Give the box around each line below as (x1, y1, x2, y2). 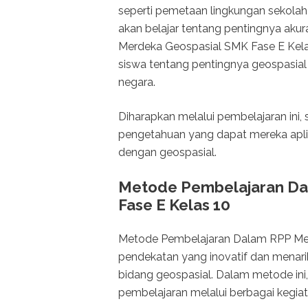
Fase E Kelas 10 (118, 196, 230, 214)
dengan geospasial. (118, 146, 217, 159)
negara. (118, 76, 155, 89)
